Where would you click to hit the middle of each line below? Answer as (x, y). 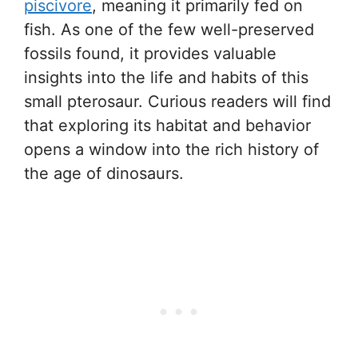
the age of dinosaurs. (104, 173)
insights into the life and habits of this (166, 78)
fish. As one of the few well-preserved (169, 30)
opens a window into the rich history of (171, 149)
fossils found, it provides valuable (150, 54)
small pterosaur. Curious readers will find (177, 101)
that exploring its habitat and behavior (167, 125)
